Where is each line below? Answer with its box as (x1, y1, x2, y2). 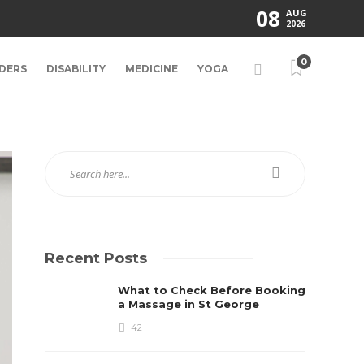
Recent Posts (45, 249, 148, 267)
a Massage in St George (118, 297, 263, 310)
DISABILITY (46, 63, 106, 75)
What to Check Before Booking (118, 284, 306, 297)
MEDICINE (125, 63, 178, 75)
